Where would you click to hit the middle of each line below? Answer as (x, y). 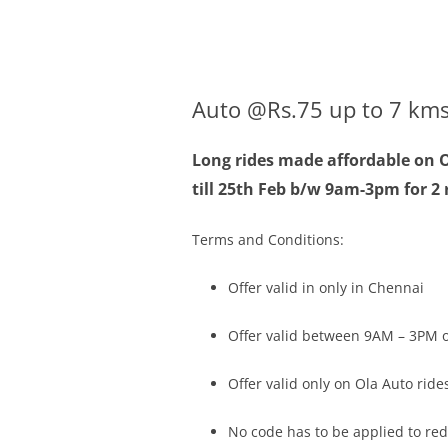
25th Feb (252, 189)
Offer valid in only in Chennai (326, 287)
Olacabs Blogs (281, 48)
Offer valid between (296, 335)
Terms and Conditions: (268, 239)
